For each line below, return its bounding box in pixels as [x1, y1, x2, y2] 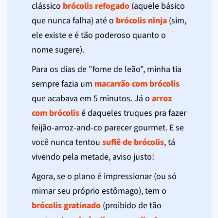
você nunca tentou [32, 136, 102, 148]
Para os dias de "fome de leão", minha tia [32, 63, 182, 75]
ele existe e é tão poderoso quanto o [32, 29, 166, 41]
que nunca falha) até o [32, 14, 116, 27]
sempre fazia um [32, 77, 94, 90]
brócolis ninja [116, 14, 167, 27]
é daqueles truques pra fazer [79, 107, 186, 119]
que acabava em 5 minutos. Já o [32, 92, 152, 105]
